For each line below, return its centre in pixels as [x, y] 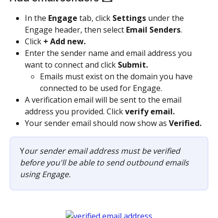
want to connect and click [71, 65]
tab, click [95, 18]
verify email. [150, 111]
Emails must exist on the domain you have [117, 76]
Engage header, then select [75, 29]
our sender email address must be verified [103, 151]
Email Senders [153, 29]
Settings [129, 18]
